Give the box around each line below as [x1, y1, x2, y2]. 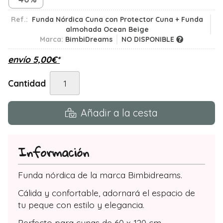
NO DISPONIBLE [121, 34, 176, 44]
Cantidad [8, 77, 46, 89]
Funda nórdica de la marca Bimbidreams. [18, 169, 182, 180]
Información [18, 141, 89, 163]
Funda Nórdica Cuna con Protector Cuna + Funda [32, 14, 203, 24]
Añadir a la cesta [81, 106, 158, 119]
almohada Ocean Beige [65, 24, 149, 34]
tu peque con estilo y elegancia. [18, 199, 144, 210]
